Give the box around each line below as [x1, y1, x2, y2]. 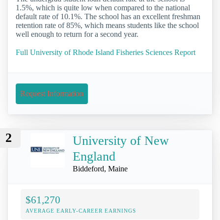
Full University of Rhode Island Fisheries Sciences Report [16, 48, 195, 57]
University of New [73, 133, 169, 148]
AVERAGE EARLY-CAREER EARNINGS [26, 207, 136, 214]
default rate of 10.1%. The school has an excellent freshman [16, 12, 200, 21]
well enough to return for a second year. [16, 30, 138, 39]
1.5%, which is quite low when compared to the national [16, 3, 190, 12]
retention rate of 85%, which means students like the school [16, 21, 199, 30]
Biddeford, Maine [73, 164, 128, 173]
